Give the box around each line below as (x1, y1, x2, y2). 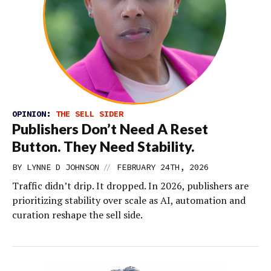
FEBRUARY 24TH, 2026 (117, 162, 209, 172)
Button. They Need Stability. (12, 138, 194, 155)
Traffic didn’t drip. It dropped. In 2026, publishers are (12, 179, 249, 192)
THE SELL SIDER (56, 108, 123, 119)
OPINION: (12, 108, 56, 119)
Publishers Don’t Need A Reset (12, 120, 208, 137)
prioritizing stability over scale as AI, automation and (12, 194, 246, 207)
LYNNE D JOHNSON (27, 162, 99, 172)
